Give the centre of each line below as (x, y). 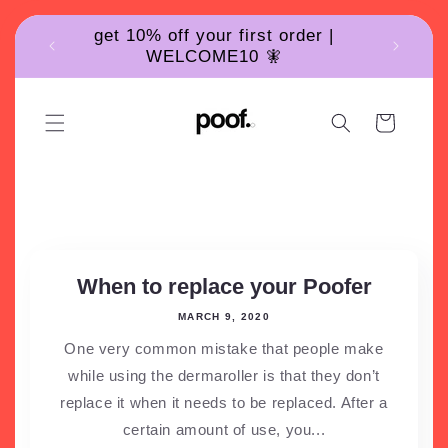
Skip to (70, 28)
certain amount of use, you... (224, 429)
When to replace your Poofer (224, 286)
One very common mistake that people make (224, 348)
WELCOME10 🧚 (214, 56)
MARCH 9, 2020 (224, 316)
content (71, 46)
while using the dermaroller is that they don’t (224, 375)
